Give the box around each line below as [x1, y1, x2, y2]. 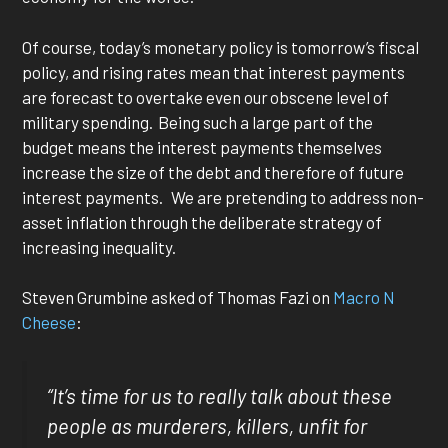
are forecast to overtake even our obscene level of [22, 86, 390, 107]
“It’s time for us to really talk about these [47, 383, 393, 408]
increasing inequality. [22, 236, 182, 257]
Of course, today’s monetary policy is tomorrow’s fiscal [22, 36, 420, 57]
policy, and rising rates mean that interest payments [22, 61, 406, 82]
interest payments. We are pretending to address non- [22, 186, 425, 207]
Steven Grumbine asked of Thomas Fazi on [22, 287, 334, 308]
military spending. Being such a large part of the [22, 111, 374, 132]
